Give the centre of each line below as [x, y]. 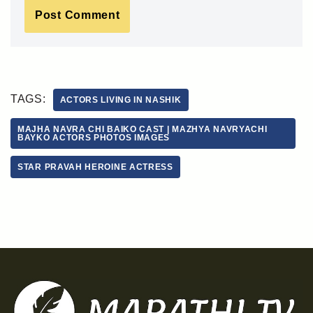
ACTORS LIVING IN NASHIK [121, 100]
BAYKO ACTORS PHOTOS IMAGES [94, 138]
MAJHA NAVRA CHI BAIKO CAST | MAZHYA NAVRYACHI [143, 130]
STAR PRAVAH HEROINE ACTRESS [95, 167]
